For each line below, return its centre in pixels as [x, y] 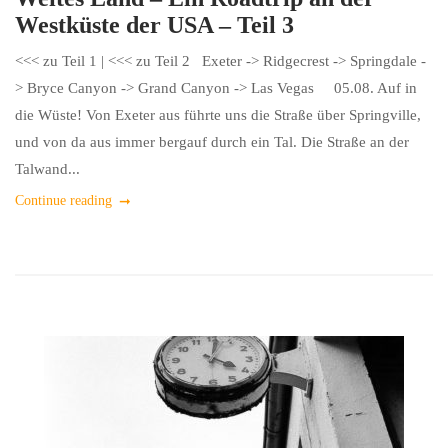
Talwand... [47, 169]
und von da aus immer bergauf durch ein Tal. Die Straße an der [212, 142]
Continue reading [63, 200]
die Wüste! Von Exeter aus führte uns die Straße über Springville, [218, 115]
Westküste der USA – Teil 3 [154, 25]
